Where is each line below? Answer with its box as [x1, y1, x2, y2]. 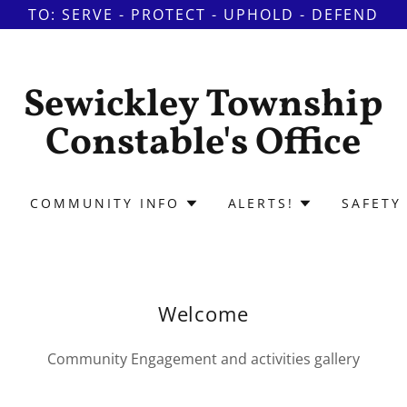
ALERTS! [227, 194, 295, 212]
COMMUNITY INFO [29, 194, 181, 212]
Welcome [157, 300, 250, 327]
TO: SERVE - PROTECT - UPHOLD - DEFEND [28, 5, 379, 25]
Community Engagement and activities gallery [46, 349, 360, 369]
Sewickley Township [23, 79, 383, 133]
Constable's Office [45, 117, 362, 171]
